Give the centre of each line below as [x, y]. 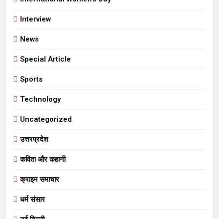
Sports [31, 79]
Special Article [45, 59]
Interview [35, 19]
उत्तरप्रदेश [34, 139]
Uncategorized [46, 119]
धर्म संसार [33, 199]
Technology [40, 99]
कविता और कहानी [43, 159]
